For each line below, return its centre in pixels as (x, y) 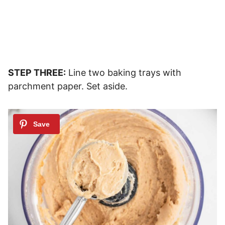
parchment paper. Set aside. (68, 86)
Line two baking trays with (124, 73)
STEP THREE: (37, 73)
